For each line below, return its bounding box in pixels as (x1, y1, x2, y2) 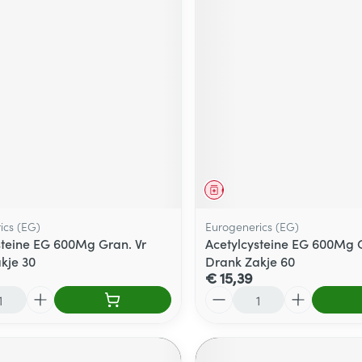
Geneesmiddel (221, 183, 286, 197)
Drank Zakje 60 (204, 252, 295, 271)
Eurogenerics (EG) (204, 218, 299, 235)
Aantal (204, 284, 243, 303)
